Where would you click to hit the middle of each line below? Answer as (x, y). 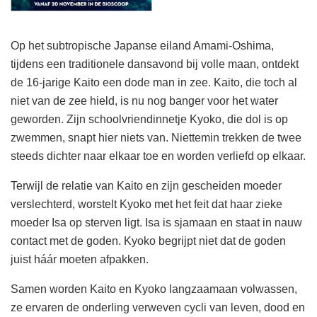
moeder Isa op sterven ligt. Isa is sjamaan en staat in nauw (156, 223)
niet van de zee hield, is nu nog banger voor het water (144, 101)
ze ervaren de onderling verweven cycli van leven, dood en (158, 308)
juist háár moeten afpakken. (80, 260)
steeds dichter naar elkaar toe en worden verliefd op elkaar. (158, 156)
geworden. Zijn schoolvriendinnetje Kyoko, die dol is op (149, 120)
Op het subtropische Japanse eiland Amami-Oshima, (142, 46)
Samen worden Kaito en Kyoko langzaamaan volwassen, (154, 289)
